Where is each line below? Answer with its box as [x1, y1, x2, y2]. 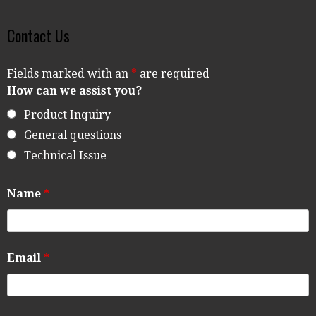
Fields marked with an [7, 67, 131, 81]
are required [137, 67, 209, 81]
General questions [24, 128, 121, 142]
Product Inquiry [24, 108, 111, 122]
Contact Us [7, 24, 70, 47]
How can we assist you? [7, 84, 142, 98]
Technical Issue [24, 149, 107, 163]
